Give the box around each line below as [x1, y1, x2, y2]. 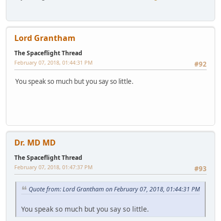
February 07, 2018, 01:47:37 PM [14, 163, 93, 171]
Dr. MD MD [14, 137, 56, 148]
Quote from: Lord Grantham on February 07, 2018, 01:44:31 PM [29, 184, 200, 193]
